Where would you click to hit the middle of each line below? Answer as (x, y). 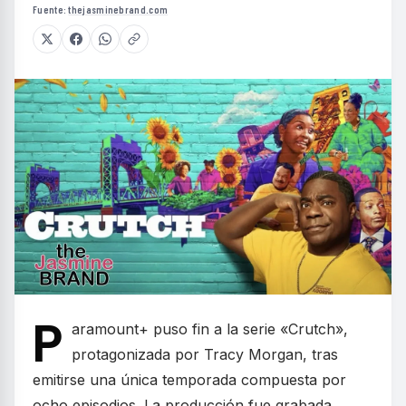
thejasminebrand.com (118, 10)
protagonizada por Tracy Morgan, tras (205, 354)
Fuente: (51, 10)
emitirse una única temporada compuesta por (189, 379)
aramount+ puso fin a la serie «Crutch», (210, 329)
